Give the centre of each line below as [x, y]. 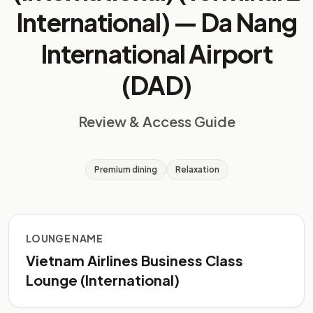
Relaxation [197, 169]
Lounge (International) [103, 280]
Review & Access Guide [156, 121]
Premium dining [125, 169]
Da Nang [249, 22]
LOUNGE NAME [64, 238]
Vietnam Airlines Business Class [134, 260]
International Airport [156, 53]
